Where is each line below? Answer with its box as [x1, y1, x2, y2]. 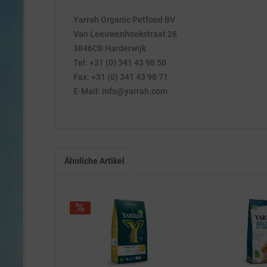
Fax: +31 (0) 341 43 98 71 [73, 72, 168, 82]
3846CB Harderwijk [73, 44, 146, 53]
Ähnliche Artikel [64, 156, 125, 166]
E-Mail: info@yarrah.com [73, 86, 167, 96]
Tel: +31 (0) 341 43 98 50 [73, 58, 166, 67]
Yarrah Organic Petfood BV [73, 15, 175, 24]
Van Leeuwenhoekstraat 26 [73, 29, 177, 39]
